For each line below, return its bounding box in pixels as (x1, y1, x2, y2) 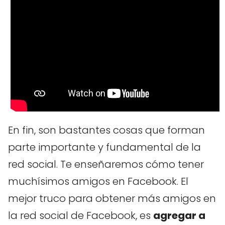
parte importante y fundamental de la (8, 140, 201, 154)
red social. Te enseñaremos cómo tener (8, 157, 204, 171)
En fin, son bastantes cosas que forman (8, 123, 205, 137)
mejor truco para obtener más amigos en (8, 191, 216, 205)
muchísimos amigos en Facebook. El (8, 174, 188, 188)
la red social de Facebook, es (8, 208, 153, 222)
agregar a (153, 208, 205, 222)
